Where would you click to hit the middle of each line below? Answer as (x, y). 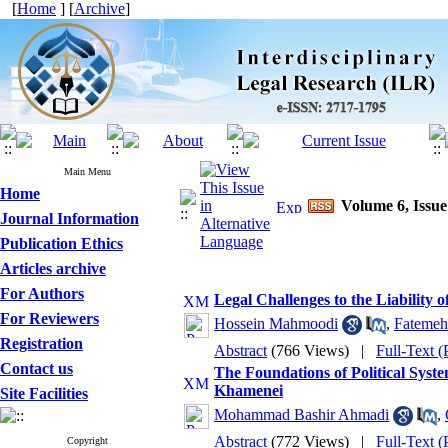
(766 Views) (310, 350)
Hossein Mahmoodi (276, 323)
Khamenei (248, 390)
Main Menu (87, 171)
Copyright (87, 440)
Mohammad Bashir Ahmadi (301, 414)
